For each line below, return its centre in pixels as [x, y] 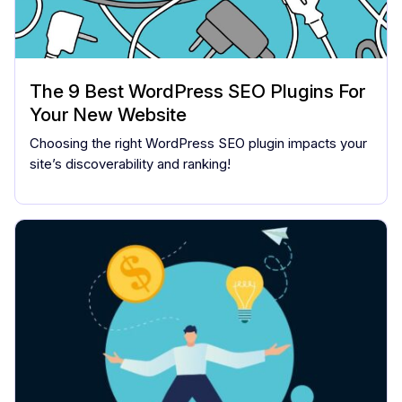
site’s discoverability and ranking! [130, 164]
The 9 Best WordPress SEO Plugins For [197, 91]
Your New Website [108, 114]
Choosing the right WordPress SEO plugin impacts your [198, 143]
